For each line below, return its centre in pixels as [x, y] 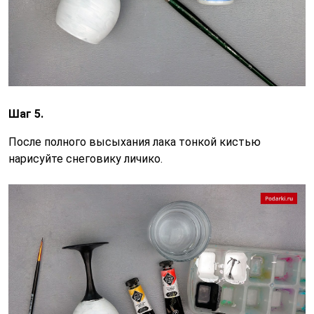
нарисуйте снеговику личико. [86, 158]
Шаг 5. [26, 114]
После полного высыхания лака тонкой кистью [135, 142]
